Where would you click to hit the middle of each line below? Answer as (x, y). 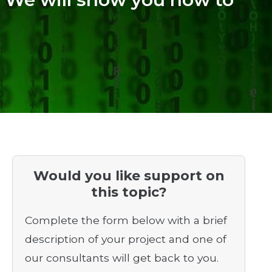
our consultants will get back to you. (121, 258)
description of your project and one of (125, 239)
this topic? (129, 192)
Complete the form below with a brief (126, 220)
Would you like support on (129, 175)
